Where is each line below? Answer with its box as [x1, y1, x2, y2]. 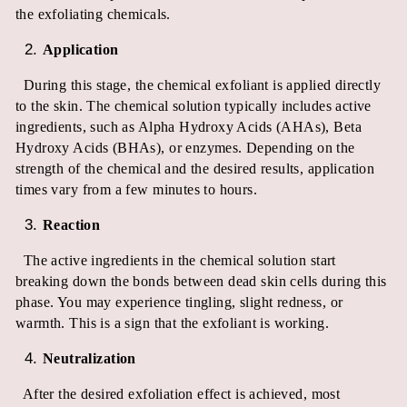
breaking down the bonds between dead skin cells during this [15, 273, 387, 289]
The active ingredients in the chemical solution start [23, 252, 336, 268]
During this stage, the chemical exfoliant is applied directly [23, 76, 382, 93]
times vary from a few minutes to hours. [15, 181, 258, 197]
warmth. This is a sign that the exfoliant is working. [15, 314, 329, 331]
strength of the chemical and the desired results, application [15, 160, 375, 176]
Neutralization [43, 350, 136, 366]
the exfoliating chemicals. [15, 5, 171, 22]
